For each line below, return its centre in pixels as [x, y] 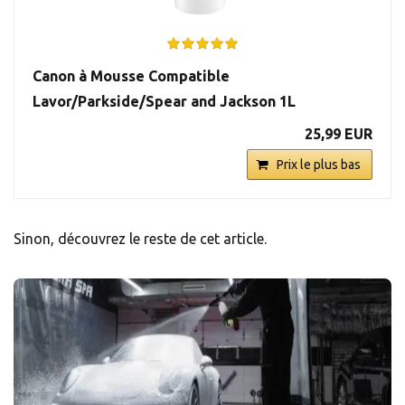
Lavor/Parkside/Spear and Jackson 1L [164, 101]
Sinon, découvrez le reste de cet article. [140, 238]
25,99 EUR [339, 133]
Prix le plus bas [319, 164]
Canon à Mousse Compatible [131, 75]
